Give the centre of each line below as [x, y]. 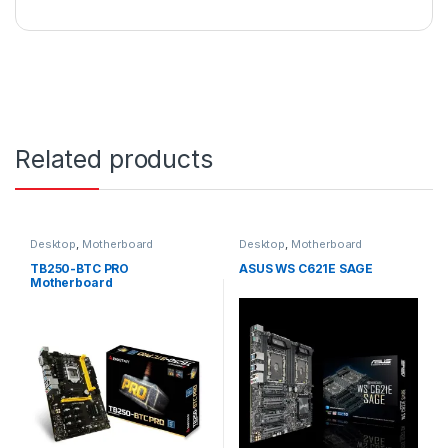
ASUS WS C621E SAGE [305, 269]
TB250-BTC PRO [79, 269]
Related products [114, 158]
